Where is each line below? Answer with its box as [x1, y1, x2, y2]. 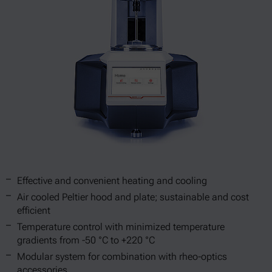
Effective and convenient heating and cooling [17, 175, 207, 186]
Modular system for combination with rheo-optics [17, 251, 227, 262]
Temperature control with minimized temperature [17, 221, 225, 233]
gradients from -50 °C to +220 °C [17, 234, 155, 246]
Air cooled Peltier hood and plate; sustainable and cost [17, 191, 249, 203]
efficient [17, 205, 50, 216]
